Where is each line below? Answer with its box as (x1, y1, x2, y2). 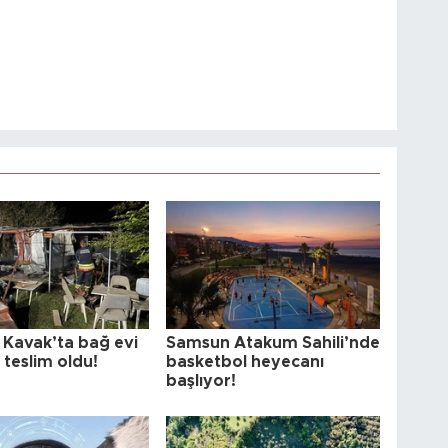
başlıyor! (166, 372, 237, 389)
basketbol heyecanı (166, 353, 325, 370)
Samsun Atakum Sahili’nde (166, 334, 381, 351)
